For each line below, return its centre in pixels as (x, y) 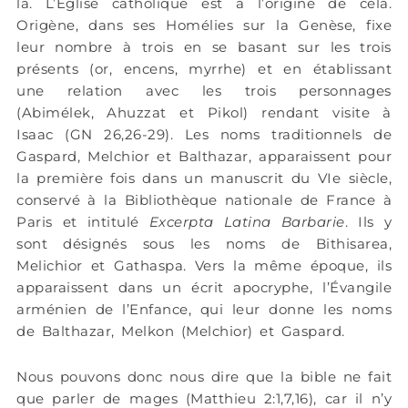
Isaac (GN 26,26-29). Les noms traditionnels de (204, 134)
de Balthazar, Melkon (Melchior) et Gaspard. (181, 331)
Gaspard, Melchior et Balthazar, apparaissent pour (204, 156)
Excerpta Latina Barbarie (247, 221)
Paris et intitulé (83, 221)
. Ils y (368, 221)
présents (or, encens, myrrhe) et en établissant (204, 68)
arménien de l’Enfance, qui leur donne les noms (204, 309)
